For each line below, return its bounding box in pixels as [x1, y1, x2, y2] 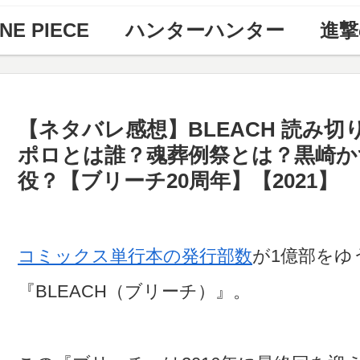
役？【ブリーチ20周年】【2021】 [18, 168, 338, 193]
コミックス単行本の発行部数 [18, 245, 252, 266]
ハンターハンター [125, 19, 284, 42]
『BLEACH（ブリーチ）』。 [18, 280, 251, 301]
